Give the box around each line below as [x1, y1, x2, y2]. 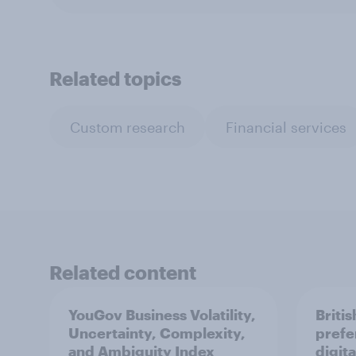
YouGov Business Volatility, [68, 306, 256, 323]
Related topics [49, 67, 181, 90]
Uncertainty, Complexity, [68, 324, 246, 342]
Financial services [225, 118, 346, 136]
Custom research [69, 118, 185, 136]
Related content [49, 261, 196, 284]
